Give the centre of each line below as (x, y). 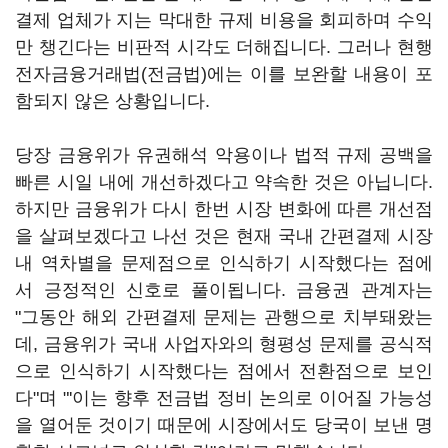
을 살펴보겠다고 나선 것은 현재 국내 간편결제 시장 (224, 236)
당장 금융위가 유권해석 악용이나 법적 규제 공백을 (224, 155)
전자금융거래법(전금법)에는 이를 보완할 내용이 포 (224, 74)
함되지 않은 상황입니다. (112, 101)
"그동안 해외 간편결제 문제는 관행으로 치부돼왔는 (224, 317)
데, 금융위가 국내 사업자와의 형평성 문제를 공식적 (224, 344)
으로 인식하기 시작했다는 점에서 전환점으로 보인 (224, 371)
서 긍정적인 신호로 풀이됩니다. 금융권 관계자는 (224, 290)
